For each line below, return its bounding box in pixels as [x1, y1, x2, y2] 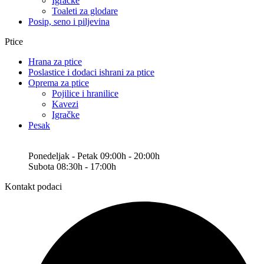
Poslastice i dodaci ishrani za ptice [28, 67, 154, 77]
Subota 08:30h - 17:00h [28, 161, 116, 171]
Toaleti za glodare [52, 5, 118, 16]
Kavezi [52, 98, 78, 109]
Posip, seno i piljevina [28, 16, 110, 27]
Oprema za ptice [28, 77, 89, 88]
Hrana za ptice [28, 56, 82, 67]
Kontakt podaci [5, 181, 62, 192]
